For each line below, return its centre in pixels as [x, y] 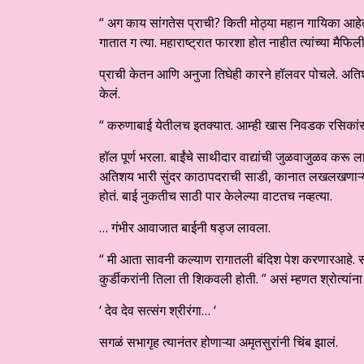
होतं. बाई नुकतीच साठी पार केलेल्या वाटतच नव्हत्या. [216, 196]
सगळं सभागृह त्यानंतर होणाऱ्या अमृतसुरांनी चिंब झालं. [219, 342]
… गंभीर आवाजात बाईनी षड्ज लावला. [185, 228]
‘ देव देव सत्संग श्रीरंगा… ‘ [158, 311]
